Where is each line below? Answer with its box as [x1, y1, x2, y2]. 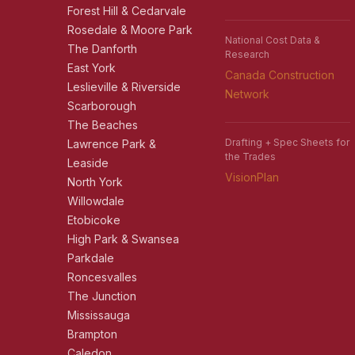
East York [67, 61, 116, 74]
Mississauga [67, 308, 130, 322]
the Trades [224, 151, 276, 162]
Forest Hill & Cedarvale [67, 4, 186, 17]
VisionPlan [224, 170, 279, 184]
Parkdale [67, 251, 114, 265]
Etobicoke [67, 213, 120, 227]
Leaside [67, 156, 109, 170]
